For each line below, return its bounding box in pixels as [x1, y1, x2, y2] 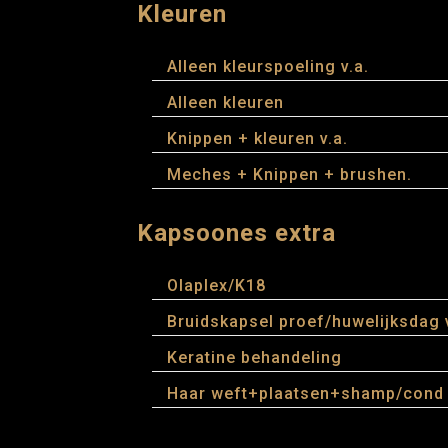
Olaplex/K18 [167, 276, 266, 295]
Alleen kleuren [167, 93, 284, 112]
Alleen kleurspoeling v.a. [167, 57, 369, 76]
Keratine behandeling [167, 348, 342, 367]
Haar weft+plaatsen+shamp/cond [167, 384, 444, 403]
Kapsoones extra [137, 219, 336, 247]
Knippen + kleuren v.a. [167, 129, 348, 148]
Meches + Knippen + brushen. [167, 165, 412, 184]
